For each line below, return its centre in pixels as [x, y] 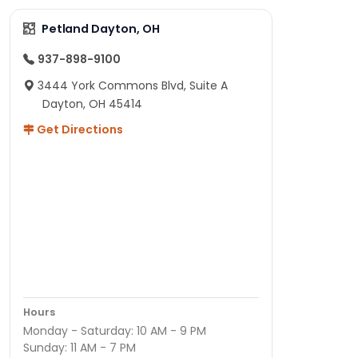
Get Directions [79, 129]
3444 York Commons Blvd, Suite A [133, 85]
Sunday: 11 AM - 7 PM [80, 347]
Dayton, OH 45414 [92, 103]
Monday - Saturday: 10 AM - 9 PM [115, 330]
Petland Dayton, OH [100, 28]
